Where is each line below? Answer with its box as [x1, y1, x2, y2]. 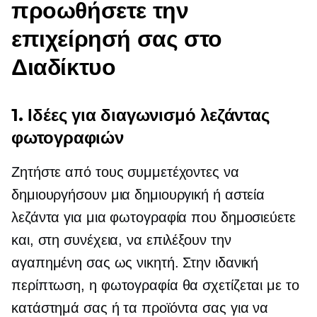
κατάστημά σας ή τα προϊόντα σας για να [11, 300, 269, 316]
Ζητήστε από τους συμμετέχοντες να [11, 164, 239, 180]
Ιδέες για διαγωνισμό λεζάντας [28, 105, 270, 125]
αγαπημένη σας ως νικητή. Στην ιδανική [11, 255, 259, 270]
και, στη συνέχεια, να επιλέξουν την [11, 232, 231, 248]
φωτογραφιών [11, 127, 124, 148]
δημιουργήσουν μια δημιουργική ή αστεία [11, 187, 265, 202]
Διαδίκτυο [11, 53, 116, 81]
